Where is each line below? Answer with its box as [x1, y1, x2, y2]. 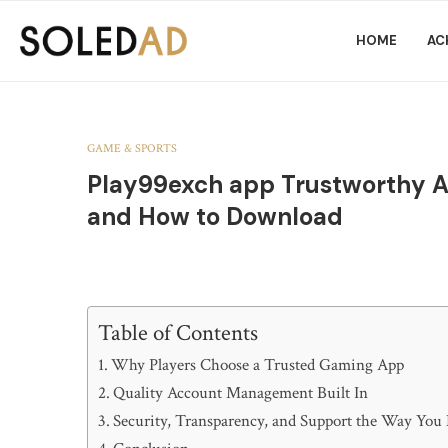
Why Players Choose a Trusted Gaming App [111, 354, 405, 376]
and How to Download [87, 201, 343, 232]
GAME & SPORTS [87, 141, 177, 156]
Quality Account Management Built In [113, 382, 369, 404]
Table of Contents [98, 318, 258, 348]
